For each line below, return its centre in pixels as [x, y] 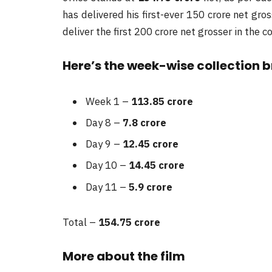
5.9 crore [151, 187]
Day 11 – [107, 187]
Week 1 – [108, 101]
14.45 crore [157, 165]
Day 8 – [104, 122]
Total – [80, 222]
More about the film [124, 256]
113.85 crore [162, 101]
